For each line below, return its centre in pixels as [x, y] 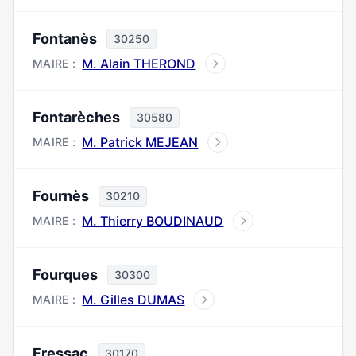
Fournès [61, 196]
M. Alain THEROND [139, 64]
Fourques [65, 275]
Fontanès [65, 39]
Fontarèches [76, 117]
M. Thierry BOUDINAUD [153, 221]
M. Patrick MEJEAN [140, 142]
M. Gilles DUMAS [133, 300]
